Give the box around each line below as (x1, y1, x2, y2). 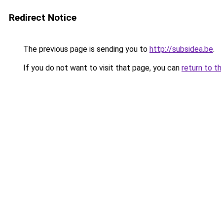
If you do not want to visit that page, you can (21, 63, 182, 73)
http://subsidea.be (149, 44, 213, 54)
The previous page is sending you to (21, 44, 149, 54)
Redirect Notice (9, 12, 76, 23)
